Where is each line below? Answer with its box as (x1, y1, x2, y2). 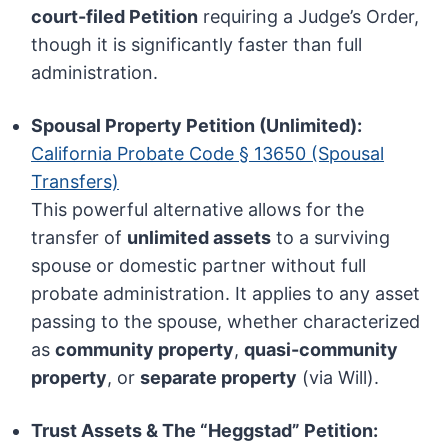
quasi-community (244, 339, 399, 361)
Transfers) (31, 171, 120, 193)
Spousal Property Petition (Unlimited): (31, 115, 363, 137)
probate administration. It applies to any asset (31, 283, 421, 305)
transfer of (31, 227, 128, 249)
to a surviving (271, 227, 391, 249)
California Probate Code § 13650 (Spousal (31, 143, 385, 165)
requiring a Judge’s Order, (198, 6, 420, 28)
